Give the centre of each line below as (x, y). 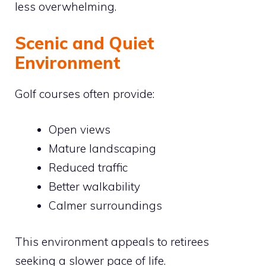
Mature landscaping (102, 148)
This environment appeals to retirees (112, 241)
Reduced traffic (88, 167)
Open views (80, 129)
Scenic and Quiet (85, 43)
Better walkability (94, 186)
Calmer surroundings (105, 205)
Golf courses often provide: (85, 94)
